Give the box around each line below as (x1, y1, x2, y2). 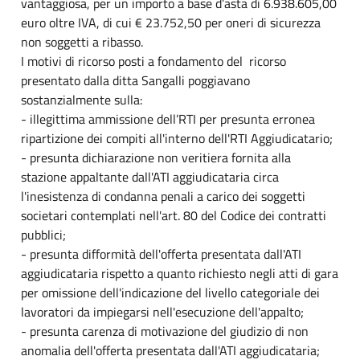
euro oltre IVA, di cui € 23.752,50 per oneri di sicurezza (21, 12, 321, 32)
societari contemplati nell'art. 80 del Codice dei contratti (21, 205, 326, 225)
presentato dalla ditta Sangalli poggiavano (21, 70, 250, 90)
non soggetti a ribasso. (21, 31, 143, 51)
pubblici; (21, 224, 66, 244)
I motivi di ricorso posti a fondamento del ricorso (21, 51, 286, 71)
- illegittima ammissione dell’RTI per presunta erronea (21, 108, 315, 129)
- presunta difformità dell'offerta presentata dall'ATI (21, 243, 301, 264)
